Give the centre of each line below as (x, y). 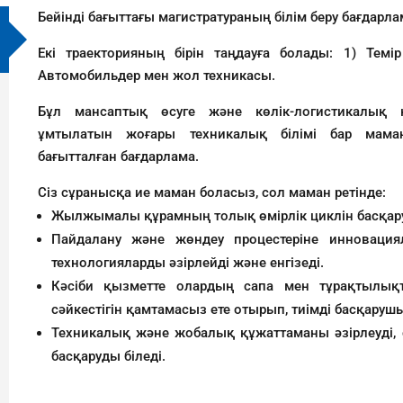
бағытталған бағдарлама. (119, 156)
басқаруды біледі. (109, 356)
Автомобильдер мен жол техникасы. (157, 75)
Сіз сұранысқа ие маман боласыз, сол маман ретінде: (212, 192)
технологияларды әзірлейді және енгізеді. (188, 262)
